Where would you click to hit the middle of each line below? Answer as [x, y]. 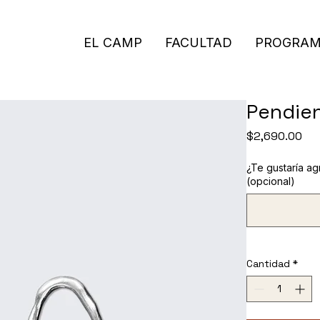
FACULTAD [199, 42]
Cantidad [268, 264]
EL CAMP [113, 42]
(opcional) [270, 181]
